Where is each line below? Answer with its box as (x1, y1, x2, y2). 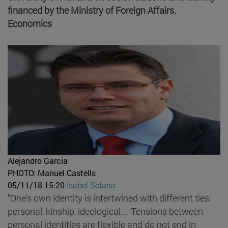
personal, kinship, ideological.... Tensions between (8, 205, 203, 217)
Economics (8, 17, 52, 30)
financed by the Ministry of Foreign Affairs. (8, 4, 176, 16)
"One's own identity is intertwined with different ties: (8, 191, 211, 204)
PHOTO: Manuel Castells (8, 167, 96, 178)
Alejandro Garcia (8, 155, 68, 166)
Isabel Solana (67, 179, 116, 190)
